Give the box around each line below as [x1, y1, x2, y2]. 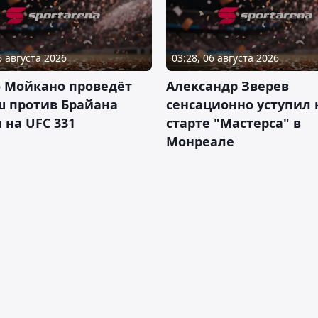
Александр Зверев [166, 77, 289, 94]
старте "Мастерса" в [166, 114, 301, 131]
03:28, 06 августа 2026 [172, 50, 279, 65]
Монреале [166, 132, 234, 150]
